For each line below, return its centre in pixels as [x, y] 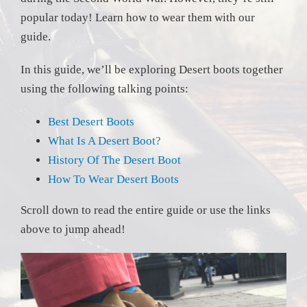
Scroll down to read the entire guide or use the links [146, 210]
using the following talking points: [105, 89]
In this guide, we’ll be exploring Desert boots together [152, 70]
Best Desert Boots [91, 122]
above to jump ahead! [73, 229]
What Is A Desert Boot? [105, 141]
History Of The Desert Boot [114, 160]
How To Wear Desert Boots [113, 179]
